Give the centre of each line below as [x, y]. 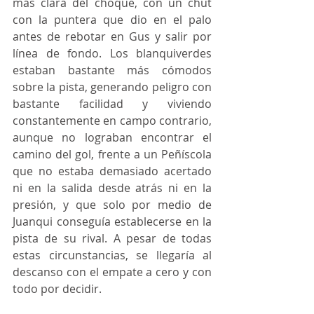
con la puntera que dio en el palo [112, 20]
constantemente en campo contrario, [112, 121]
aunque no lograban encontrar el [112, 138]
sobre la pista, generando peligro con [112, 87]
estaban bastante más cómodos [112, 70]
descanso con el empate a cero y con [112, 272]
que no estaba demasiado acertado [112, 171]
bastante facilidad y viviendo [112, 104]
